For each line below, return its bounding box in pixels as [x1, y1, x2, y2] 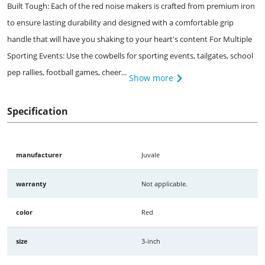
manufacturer [16, 150, 62, 159]
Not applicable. [141, 179, 188, 188]
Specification [7, 104, 68, 118]
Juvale [141, 150, 160, 159]
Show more [127, 72, 176, 83]
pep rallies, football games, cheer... [7, 66, 127, 77]
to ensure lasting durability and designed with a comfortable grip [7, 17, 234, 28]
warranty [16, 179, 46, 188]
